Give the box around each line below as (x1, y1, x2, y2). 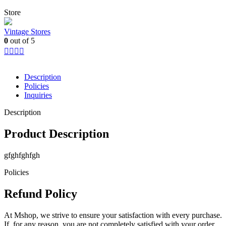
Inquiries (24, 91, 52, 100)
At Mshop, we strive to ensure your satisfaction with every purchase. (4, 210, 222, 219)
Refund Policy (4, 187, 77, 201)
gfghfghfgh (4, 151, 40, 160)
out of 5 (8, 36, 35, 45)
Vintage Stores (4, 27, 50, 36)
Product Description (4, 127, 109, 141)
